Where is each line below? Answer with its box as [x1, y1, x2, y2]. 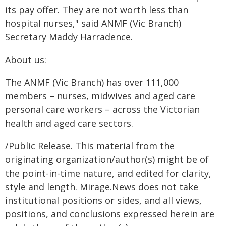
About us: [5, 53, 46, 66]
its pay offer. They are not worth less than [5, 4, 188, 16]
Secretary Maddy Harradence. [5, 31, 133, 43]
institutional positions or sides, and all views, [5, 194, 202, 206]
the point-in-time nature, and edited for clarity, [5, 167, 211, 179]
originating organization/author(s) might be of [5, 153, 209, 165]
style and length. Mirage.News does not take [5, 181, 198, 193]
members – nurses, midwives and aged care [5, 90, 195, 102]
